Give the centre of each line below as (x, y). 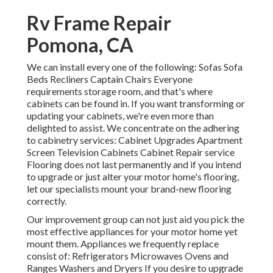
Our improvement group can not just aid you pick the (136, 219)
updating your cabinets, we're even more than (120, 116)
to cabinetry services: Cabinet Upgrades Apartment (135, 140)
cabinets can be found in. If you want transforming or (136, 104)
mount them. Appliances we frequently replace (123, 244)
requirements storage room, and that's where (120, 91)
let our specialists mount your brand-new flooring (129, 189)
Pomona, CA (80, 45)
